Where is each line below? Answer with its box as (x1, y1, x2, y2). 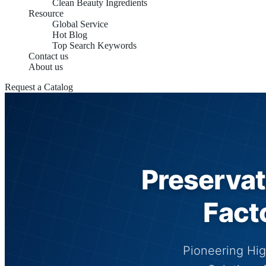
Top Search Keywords (52, 40, 137, 50)
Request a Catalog (5, 82, 73, 92)
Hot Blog (52, 30, 87, 40)
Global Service (52, 19, 108, 29)
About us (28, 62, 63, 72)
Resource (28, 8, 64, 18)
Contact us (28, 51, 68, 61)
